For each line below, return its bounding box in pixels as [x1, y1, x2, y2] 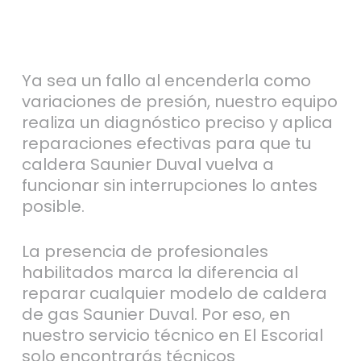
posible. [21, 195, 85, 218]
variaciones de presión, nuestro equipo [21, 90, 338, 114]
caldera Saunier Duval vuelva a [21, 153, 274, 176]
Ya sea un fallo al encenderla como [21, 69, 311, 93]
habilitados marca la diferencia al [21, 261, 298, 284]
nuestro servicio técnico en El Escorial [21, 324, 323, 347]
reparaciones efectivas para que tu [21, 132, 311, 156]
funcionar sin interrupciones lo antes [21, 174, 317, 197]
